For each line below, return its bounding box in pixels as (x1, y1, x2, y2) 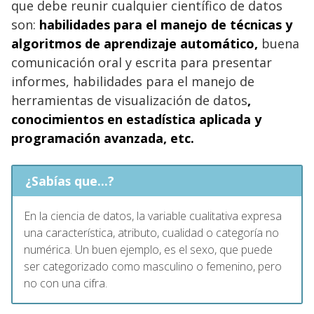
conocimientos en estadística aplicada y (11, 110, 261, 128)
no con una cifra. (24, 275, 107, 292)
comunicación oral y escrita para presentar (11, 53, 272, 71)
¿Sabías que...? (25, 172, 114, 190)
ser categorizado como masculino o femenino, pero (24, 259, 282, 275)
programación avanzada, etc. (11, 129, 194, 146)
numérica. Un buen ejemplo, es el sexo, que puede (24, 242, 273, 258)
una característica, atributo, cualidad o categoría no (24, 225, 279, 241)
